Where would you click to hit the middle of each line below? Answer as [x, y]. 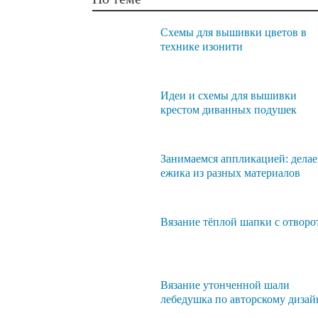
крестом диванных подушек [229, 109]
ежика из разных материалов [230, 172]
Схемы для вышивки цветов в [234, 32]
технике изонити [202, 46]
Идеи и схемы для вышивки [229, 95]
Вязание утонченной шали [225, 285]
